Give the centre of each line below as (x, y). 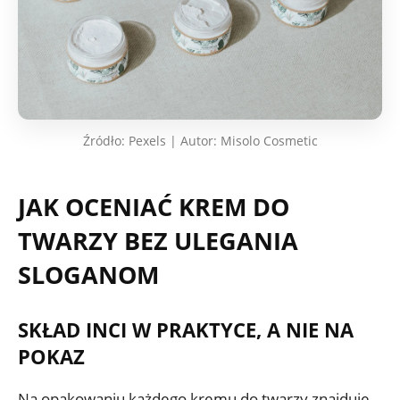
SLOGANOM (88, 274)
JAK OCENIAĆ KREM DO (154, 206)
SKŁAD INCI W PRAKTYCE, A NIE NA (186, 329)
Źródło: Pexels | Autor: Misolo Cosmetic (200, 140)
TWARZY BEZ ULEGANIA (158, 240)
